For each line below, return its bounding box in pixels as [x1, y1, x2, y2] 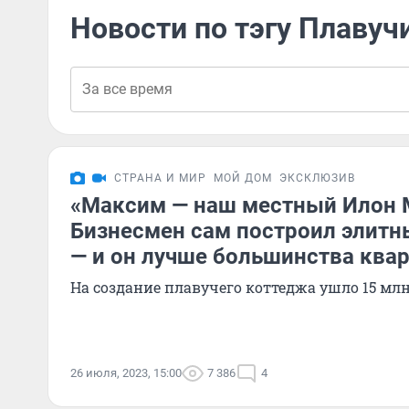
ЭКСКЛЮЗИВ [279, 172, 355, 184]
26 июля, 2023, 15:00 [70, 366, 182, 380]
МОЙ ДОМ [214, 172, 272, 184]
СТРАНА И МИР [114, 172, 206, 184]
